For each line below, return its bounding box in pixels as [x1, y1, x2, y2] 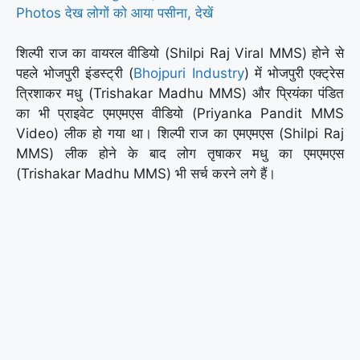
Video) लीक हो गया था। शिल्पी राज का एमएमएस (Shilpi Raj [16, 125, 344, 142]
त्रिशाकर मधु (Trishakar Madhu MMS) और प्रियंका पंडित [16, 85, 344, 102]
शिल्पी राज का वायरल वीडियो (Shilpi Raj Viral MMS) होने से [16, 45, 344, 62]
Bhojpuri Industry [133, 65, 244, 82]
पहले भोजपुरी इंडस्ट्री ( [16, 65, 134, 82]
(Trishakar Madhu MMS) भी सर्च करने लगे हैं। [16, 166, 276, 182]
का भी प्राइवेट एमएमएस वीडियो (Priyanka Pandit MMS [16, 105, 344, 122]
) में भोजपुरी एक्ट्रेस [243, 65, 345, 82]
